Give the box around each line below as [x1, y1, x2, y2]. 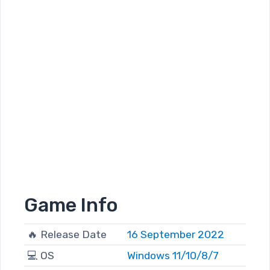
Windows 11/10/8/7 [127, 250, 219, 262]
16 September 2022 [127, 228, 224, 241]
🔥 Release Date [27, 228, 107, 241]
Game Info [24, 193, 118, 217]
